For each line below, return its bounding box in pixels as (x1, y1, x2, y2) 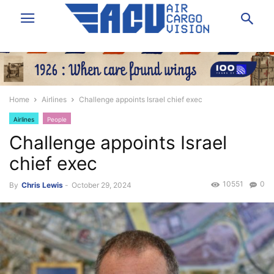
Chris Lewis (21, 180, 63, 190)
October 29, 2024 (72, 180, 131, 190)
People (47, 116, 67, 124)
